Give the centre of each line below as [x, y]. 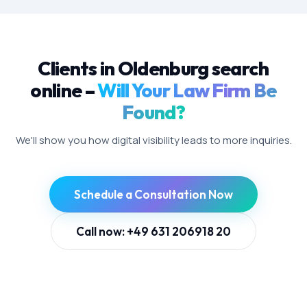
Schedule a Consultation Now [153, 194]
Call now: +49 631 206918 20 [153, 231]
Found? [153, 112]
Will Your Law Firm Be [187, 90]
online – [62, 90]
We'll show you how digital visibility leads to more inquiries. [153, 140]
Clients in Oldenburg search [153, 68]
